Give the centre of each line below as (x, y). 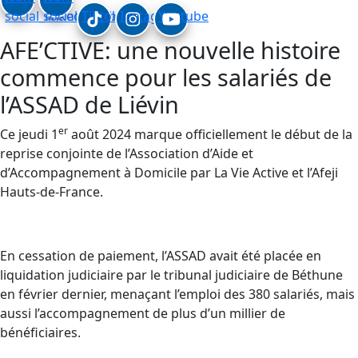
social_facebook (91, 16)
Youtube (183, 16)
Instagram (151, 16)
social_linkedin (49, 16)
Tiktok (100, 16)
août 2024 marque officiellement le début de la (210, 134)
